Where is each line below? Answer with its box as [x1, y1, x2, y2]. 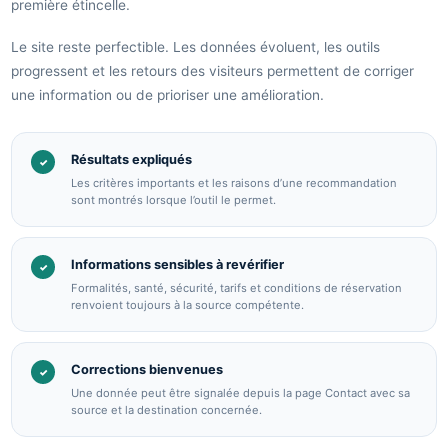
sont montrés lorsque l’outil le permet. [71, 193, 276, 207]
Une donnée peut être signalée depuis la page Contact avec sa [71, 386, 410, 400]
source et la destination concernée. [71, 403, 262, 417]
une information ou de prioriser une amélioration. [11, 87, 324, 103]
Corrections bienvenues [71, 362, 223, 377]
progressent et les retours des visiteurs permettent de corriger [11, 63, 414, 79]
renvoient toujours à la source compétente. [71, 298, 304, 312]
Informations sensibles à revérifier [71, 257, 284, 272]
